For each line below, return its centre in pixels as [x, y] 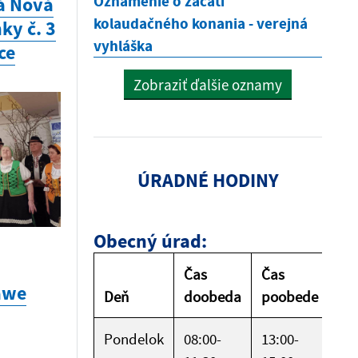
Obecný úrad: [150, 241]
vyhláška [123, 46]
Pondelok [134, 339]
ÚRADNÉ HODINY [208, 180]
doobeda [213, 296]
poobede [290, 296]
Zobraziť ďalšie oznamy [208, 85]
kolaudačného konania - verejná [201, 23]
